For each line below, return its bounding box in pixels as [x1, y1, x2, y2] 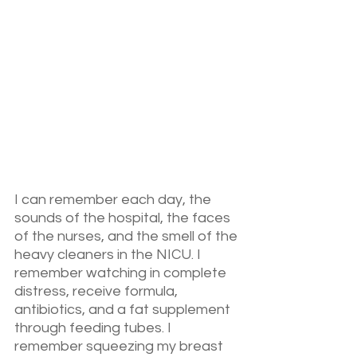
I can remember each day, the [14, 191, 214, 207]
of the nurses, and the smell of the [14, 228, 241, 244]
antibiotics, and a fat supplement [14, 301, 233, 317]
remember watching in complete [14, 265, 229, 280]
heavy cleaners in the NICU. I [14, 246, 204, 262]
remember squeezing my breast [14, 338, 226, 354]
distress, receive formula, [14, 283, 181, 299]
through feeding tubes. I [14, 320, 175, 335]
